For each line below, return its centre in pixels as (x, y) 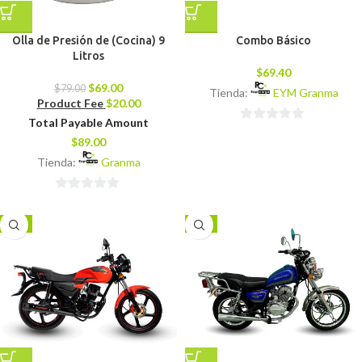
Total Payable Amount (88, 122)
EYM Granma (305, 92)
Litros (88, 55)
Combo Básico (274, 40)
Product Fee (70, 103)
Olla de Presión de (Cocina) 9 (88, 40)
